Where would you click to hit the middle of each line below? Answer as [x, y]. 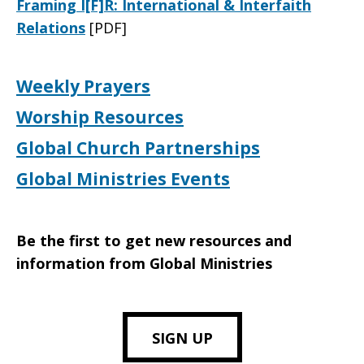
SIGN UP [182, 338]
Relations [51, 28]
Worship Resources [100, 117]
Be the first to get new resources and [154, 240]
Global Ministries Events [123, 179]
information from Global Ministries [144, 263]
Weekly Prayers [83, 86]
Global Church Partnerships [138, 148]
